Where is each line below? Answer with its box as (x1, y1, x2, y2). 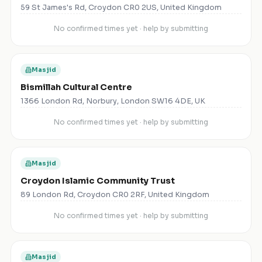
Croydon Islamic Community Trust (20, 175, 175, 187)
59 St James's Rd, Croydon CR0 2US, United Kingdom (20, 3, 222, 13)
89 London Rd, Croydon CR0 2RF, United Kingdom (20, 190, 209, 200)
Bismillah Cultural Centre (20, 82, 132, 93)
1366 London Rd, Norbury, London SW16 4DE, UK (20, 96, 205, 106)
